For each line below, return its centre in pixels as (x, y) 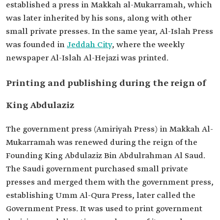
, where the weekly (148, 45)
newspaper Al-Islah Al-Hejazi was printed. (87, 58)
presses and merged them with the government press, (110, 182)
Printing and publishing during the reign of (106, 83)
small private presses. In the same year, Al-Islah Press (110, 32)
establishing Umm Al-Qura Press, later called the (101, 196)
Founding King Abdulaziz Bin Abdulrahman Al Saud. (106, 156)
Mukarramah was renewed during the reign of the (102, 143)
